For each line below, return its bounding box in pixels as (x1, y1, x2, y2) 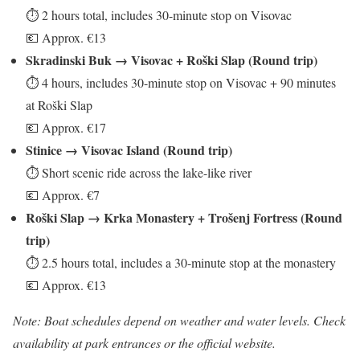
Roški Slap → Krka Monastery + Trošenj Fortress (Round (26, 207, 342, 227)
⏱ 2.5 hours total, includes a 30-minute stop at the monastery (26, 253, 336, 271)
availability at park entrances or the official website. (13, 333, 276, 351)
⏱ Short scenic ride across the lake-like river (26, 163, 252, 181)
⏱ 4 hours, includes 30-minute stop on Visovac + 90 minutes (26, 73, 336, 91)
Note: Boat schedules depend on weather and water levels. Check (13, 311, 346, 329)
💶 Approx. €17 (26, 118, 106, 136)
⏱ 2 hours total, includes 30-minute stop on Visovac (26, 6, 292, 23)
